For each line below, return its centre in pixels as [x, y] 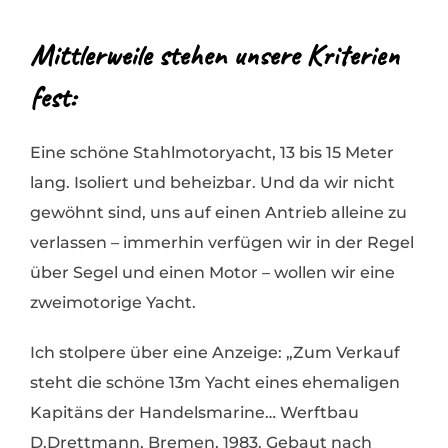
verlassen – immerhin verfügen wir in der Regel [222, 243]
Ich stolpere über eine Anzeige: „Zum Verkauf [215, 353]
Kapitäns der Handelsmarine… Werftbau [194, 413]
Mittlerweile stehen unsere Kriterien [214, 55]
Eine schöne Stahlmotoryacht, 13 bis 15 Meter [212, 153]
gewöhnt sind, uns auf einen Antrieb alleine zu [218, 213]
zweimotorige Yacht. [113, 303]
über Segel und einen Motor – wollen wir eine [212, 273]
